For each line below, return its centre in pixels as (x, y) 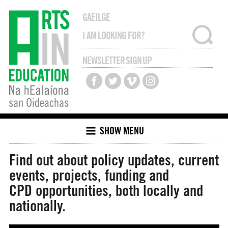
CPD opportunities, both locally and (106, 191)
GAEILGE (96, 17)
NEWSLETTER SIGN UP (117, 61)
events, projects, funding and (89, 175)
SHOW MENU (122, 131)
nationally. (37, 206)
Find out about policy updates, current (114, 160)
